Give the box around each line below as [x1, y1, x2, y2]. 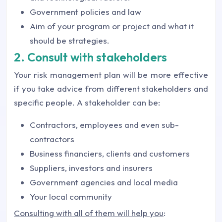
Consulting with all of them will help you [14, 208, 164, 219]
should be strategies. [30, 35, 110, 46]
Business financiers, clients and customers [30, 148, 190, 159]
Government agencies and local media [30, 177, 178, 188]
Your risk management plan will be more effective [14, 69, 208, 80]
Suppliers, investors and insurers [30, 163, 153, 173]
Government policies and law [30, 6, 141, 17]
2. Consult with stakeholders [14, 50, 167, 65]
